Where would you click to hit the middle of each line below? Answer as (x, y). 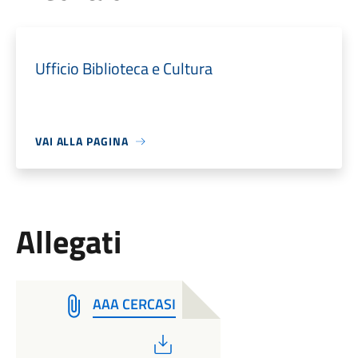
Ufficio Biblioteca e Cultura (123, 68)
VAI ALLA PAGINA (82, 141)
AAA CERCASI (134, 304)
